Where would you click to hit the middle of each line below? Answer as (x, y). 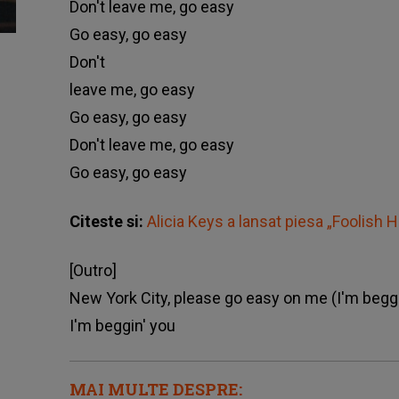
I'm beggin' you (122, 326)
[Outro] (93, 271)
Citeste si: (108, 222)
